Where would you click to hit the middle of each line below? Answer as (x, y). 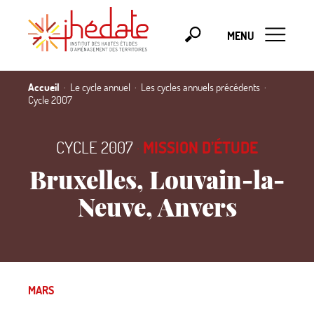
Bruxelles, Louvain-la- (157, 179)
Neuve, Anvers (157, 206)
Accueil (44, 87)
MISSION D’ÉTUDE (200, 147)
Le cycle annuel (100, 87)
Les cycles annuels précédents (200, 87)
